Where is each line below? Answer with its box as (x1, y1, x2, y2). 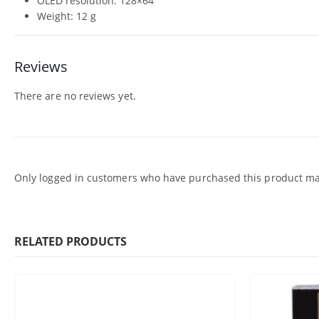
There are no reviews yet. (14, 88, 136, 103)
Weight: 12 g (37, 9, 96, 23)
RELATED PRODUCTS (14, 233, 127, 249)
